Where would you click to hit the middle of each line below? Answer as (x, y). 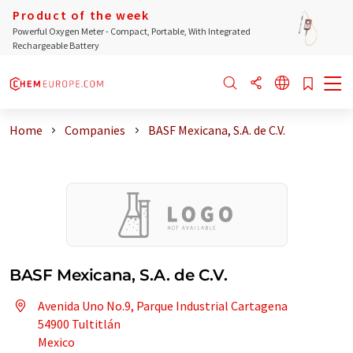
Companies (95, 130)
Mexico (56, 342)
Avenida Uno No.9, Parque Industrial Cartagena (163, 306)
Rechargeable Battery (56, 45)
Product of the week (81, 15)
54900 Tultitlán (79, 324)
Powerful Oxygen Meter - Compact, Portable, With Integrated (132, 31)
